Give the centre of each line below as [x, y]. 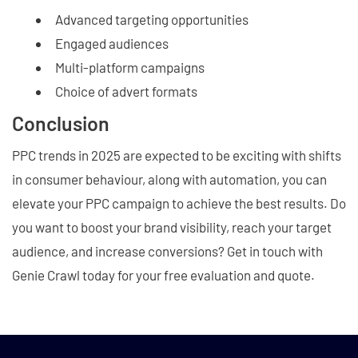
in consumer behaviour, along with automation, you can [169, 179]
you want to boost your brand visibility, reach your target [172, 227]
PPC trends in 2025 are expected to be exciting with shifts [177, 155]
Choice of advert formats [126, 91]
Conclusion [61, 123]
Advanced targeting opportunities [152, 19]
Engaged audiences [112, 43]
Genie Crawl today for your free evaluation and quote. [163, 275]
